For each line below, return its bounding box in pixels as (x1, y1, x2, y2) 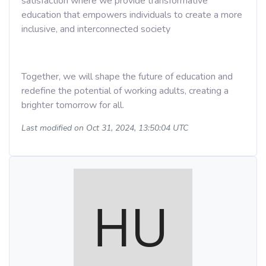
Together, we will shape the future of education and (21, 70, 233, 83)
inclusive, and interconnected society (21, 23, 170, 36)
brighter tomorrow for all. (21, 99, 124, 112)
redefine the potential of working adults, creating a (21, 84, 229, 97)
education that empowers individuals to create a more (21, 8, 242, 21)
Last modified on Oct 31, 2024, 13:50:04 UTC (21, 122, 188, 134)
